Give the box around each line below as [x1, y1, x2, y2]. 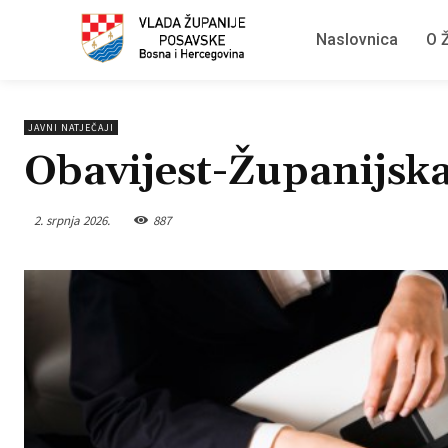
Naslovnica [316, 30, 398, 49]
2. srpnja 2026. [34, 211, 110, 229]
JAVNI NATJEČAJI [28, 121, 114, 134]
